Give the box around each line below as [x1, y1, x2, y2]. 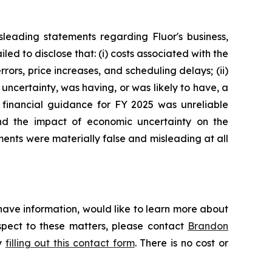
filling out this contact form [5, 237, 135, 249]
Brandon [188, 220, 228, 232]
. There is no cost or [134, 237, 229, 249]
